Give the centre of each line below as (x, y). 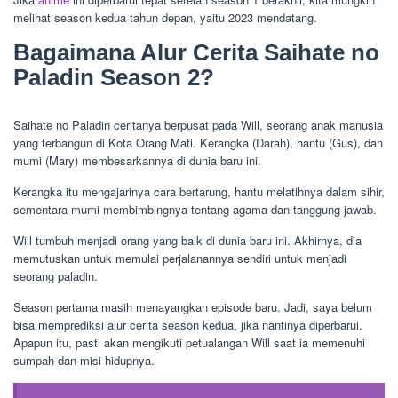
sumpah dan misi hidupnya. (84, 361)
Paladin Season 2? (114, 78)
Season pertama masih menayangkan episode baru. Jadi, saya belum (193, 307)
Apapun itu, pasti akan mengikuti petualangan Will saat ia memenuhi (189, 343)
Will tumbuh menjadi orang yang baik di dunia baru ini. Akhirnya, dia (187, 241)
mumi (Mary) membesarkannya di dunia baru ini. (137, 161)
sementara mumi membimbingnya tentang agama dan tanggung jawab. (195, 210)
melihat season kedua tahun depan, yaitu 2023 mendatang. (165, 18)
